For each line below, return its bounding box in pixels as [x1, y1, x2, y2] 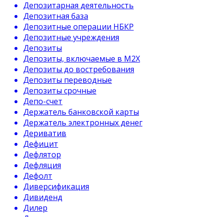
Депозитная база [23, 11, 88, 21]
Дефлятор [23, 149, 61, 160]
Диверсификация [23, 181, 89, 192]
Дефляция [23, 160, 61, 170]
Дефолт [23, 170, 52, 181]
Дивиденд [23, 192, 62, 202]
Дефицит [23, 139, 58, 149]
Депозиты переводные [23, 75, 112, 85]
